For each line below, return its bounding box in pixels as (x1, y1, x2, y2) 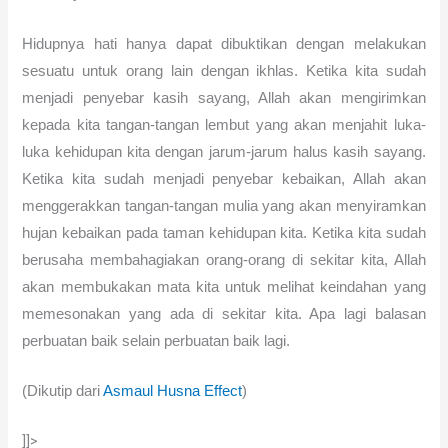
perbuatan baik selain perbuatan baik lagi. (22, 332, 295, 349)
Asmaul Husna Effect (103, 382, 243, 399)
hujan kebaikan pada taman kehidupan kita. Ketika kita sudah (22, 224, 426, 241)
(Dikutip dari (22, 382, 104, 399)
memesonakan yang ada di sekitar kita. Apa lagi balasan (22, 305, 426, 322)
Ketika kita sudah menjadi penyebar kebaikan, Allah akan (22, 170, 426, 187)
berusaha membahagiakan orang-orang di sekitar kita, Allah (22, 251, 426, 268)
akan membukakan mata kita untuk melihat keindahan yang (22, 278, 426, 295)
